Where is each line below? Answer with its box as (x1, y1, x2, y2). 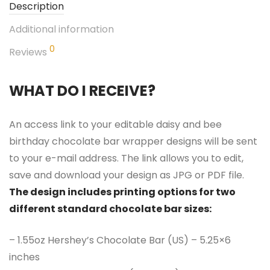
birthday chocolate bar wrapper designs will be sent (9, 134, 257, 149)
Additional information (9, 22, 114, 37)
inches (9, 250, 40, 265)
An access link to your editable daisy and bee (9, 118, 222, 132)
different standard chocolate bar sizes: (9, 202, 212, 216)
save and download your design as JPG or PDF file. (9, 168, 244, 183)
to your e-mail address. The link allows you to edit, (9, 151, 243, 166)
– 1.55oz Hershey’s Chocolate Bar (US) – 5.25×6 (9, 233, 231, 248)
